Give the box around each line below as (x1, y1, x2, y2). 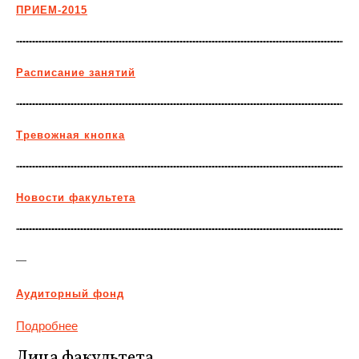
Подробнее (16, 319, 78, 333)
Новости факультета (16, 192, 135, 204)
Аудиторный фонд (16, 288, 124, 300)
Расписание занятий (16, 67, 135, 79)
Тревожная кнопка (16, 129, 125, 141)
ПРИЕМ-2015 (16, 4, 87, 16)
